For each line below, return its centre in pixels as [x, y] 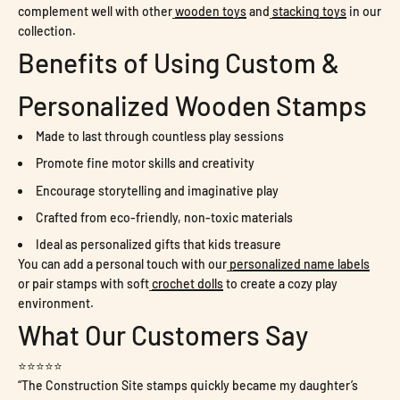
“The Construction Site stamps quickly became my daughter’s [188, 386]
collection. [47, 30]
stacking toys [309, 11]
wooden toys [211, 11]
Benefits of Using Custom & [179, 62]
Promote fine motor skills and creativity [145, 163]
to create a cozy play [280, 284]
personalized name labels [300, 264]
